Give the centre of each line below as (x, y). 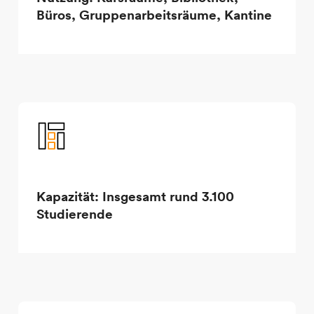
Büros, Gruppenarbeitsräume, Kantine (154, 14)
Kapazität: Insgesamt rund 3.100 (135, 196)
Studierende (74, 213)
